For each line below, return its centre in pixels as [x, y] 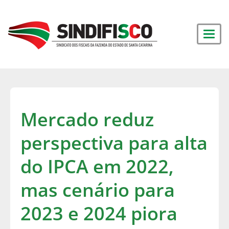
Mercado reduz [87, 119]
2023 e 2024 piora [99, 213]
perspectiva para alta [114, 143]
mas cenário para [98, 190]
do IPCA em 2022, [97, 166]
